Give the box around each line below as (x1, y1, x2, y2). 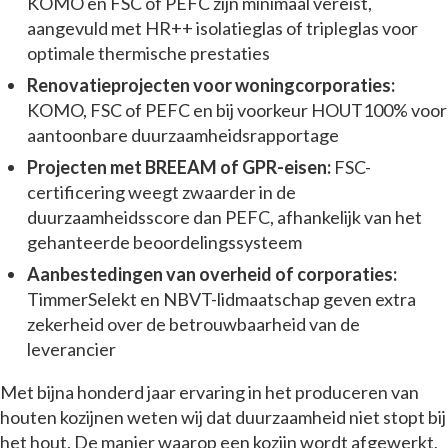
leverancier (27, 338, 116, 361)
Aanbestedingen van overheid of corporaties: (27, 263, 397, 286)
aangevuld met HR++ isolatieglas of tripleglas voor (27, 16, 418, 39)
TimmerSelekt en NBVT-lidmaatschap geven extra (27, 288, 416, 311)
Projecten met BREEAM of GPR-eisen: (27, 155, 331, 178)
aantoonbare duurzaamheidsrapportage (27, 123, 339, 146)
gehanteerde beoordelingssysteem (27, 230, 302, 253)
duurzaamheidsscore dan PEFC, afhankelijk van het (27, 205, 422, 228)
